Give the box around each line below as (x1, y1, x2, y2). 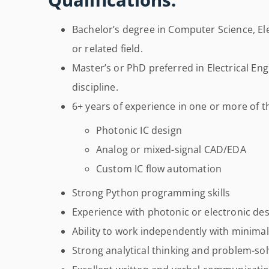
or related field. (72, 42, 143, 56)
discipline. (72, 80, 118, 94)
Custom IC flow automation (96, 162, 222, 176)
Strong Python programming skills (72, 186, 231, 200)
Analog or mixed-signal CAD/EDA (96, 143, 246, 157)
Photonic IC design (96, 124, 182, 138)
